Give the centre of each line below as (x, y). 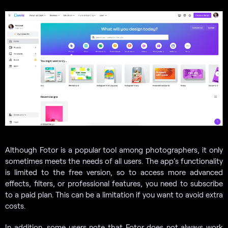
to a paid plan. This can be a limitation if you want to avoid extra (114, 195)
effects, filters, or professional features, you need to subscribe (114, 183)
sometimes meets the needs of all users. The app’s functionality (114, 161)
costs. (15, 206)
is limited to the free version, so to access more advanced (114, 172)
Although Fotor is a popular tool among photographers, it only (114, 150)
